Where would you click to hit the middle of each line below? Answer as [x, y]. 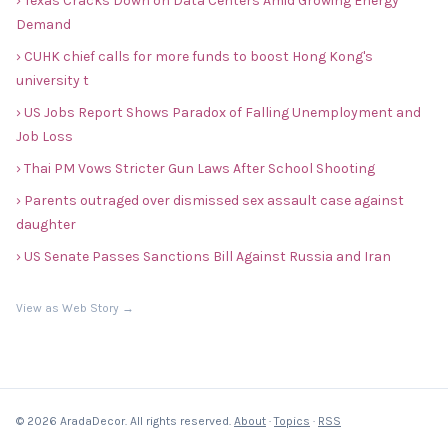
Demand [43, 24]
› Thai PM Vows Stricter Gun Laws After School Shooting [195, 168]
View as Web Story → [75, 308]
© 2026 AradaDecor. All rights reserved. [125, 421]
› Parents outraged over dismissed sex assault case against [210, 200]
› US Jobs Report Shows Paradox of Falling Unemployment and [218, 112]
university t [52, 80]
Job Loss [44, 136]
